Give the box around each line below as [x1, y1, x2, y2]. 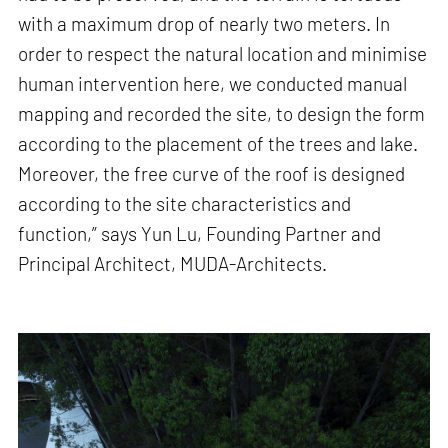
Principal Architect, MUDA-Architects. [18, 252, 328, 276]
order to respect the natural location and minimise [18, 42, 428, 66]
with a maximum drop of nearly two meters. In [18, 12, 391, 36]
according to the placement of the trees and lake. [18, 132, 419, 156]
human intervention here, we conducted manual [18, 72, 408, 96]
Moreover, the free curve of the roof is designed [18, 162, 406, 186]
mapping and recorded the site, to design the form [18, 102, 426, 126]
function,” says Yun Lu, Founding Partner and [18, 222, 382, 246]
